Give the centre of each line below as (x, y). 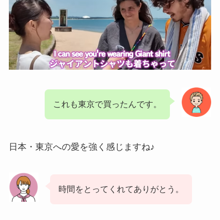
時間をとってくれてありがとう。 (121, 189)
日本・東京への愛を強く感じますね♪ (82, 147)
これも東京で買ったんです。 (108, 104)
